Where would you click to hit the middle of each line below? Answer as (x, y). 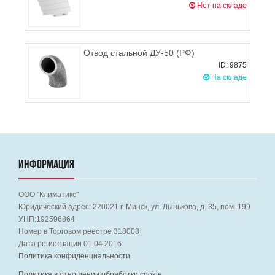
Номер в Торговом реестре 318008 (79, 231)
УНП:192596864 (47, 219)
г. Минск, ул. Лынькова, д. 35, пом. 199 (185, 207)
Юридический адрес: (56, 207)
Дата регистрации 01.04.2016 (70, 244)
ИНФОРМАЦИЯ (46, 165)
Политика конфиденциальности (74, 256)
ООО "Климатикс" (48, 195)
